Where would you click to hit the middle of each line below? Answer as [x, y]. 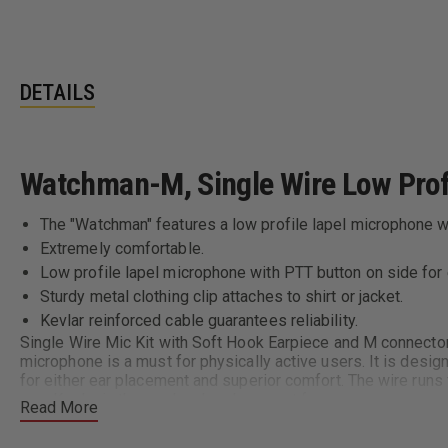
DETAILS [57, 92]
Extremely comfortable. [122, 248]
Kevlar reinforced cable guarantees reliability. [199, 320]
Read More [59, 407]
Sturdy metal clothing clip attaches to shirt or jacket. [222, 296]
